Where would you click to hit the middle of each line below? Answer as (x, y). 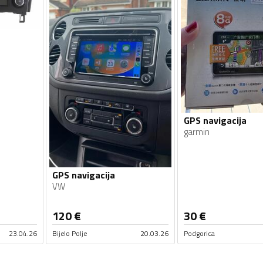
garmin (196, 132)
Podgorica (199, 233)
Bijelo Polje (70, 233)
